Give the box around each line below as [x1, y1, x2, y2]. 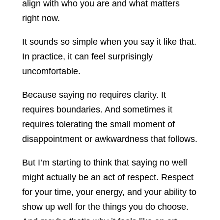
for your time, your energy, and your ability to [22, 187, 196, 197]
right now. [22, 13, 60, 24]
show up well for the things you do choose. [22, 202, 189, 212]
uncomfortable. [22, 66, 81, 77]
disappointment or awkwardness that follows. [22, 134, 197, 144]
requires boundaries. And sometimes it [22, 105, 172, 115]
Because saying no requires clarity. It [22, 90, 166, 100]
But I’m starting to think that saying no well [22, 158, 187, 168]
